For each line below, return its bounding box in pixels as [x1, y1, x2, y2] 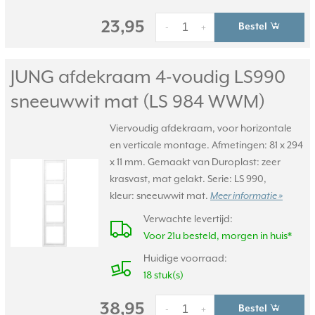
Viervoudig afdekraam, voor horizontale [110, 122, 292, 134]
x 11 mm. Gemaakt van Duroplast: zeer [110, 156, 281, 167]
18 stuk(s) [143, 269, 184, 281]
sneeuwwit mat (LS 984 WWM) [11, 91, 265, 112]
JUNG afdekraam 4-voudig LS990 [11, 66, 285, 87]
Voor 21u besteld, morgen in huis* [143, 230, 292, 241]
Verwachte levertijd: [143, 213, 233, 224]
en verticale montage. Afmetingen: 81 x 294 [110, 139, 303, 150]
